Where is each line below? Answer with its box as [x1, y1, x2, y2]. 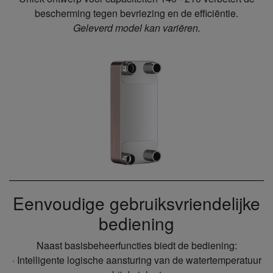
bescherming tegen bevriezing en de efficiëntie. [35, 6, 238, 21]
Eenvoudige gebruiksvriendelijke [13, 191, 260, 216]
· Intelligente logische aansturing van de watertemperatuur [12, 253, 261, 268]
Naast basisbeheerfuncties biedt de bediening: [36, 238, 237, 253]
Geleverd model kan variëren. [73, 21, 200, 35]
